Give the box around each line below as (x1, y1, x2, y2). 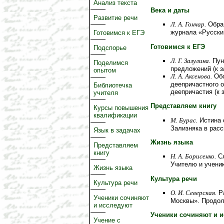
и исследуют (93, 201, 132, 209)
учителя (93, 89, 118, 96)
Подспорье (93, 44, 126, 51)
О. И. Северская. (170, 188, 216, 196)
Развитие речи (93, 14, 137, 21)
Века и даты (150, 6, 189, 14)
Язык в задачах (93, 126, 140, 134)
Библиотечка (93, 81, 132, 89)
